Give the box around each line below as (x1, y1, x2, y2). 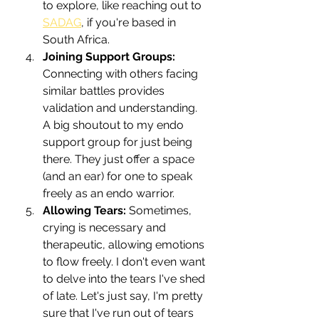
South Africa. (43, 32, 110, 46)
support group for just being (43, 135, 195, 149)
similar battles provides (43, 83, 167, 98)
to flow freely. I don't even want (43, 254, 208, 268)
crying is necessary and (43, 220, 169, 234)
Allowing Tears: (43, 203, 126, 217)
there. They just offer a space (43, 152, 197, 166)
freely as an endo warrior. (43, 186, 174, 200)
